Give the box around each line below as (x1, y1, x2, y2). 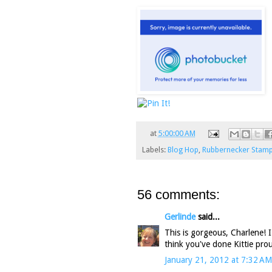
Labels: (142, 144, 168, 154)
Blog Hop (168, 144, 199, 154)
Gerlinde (165, 211, 195, 222)
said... (195, 211, 220, 222)
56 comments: (137, 186, 220, 202)
